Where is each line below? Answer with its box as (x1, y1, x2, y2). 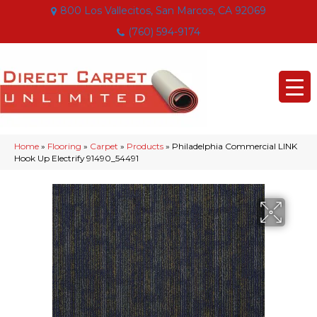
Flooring (47, 141, 81, 151)
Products (127, 141, 163, 151)
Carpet (90, 141, 118, 151)
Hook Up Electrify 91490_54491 (14, 153, 139, 163)
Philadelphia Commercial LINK (172, 141, 297, 151)
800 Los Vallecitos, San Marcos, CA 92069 (60, 4, 266, 17)
